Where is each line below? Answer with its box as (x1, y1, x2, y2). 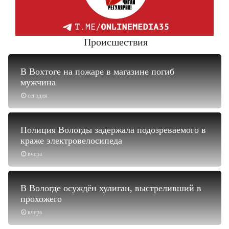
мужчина (20, 77, 56, 87)
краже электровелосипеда (20, 135, 122, 146)
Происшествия (84, 36, 148, 48)
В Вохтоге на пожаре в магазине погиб (20, 66, 174, 77)
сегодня (28, 91, 48, 99)
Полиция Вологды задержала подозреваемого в (20, 124, 206, 135)
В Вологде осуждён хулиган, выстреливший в (20, 182, 201, 193)
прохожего (20, 193, 62, 204)
